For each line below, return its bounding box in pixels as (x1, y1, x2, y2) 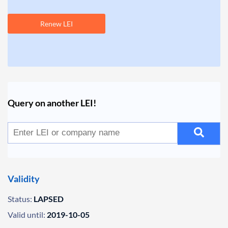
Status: (8, 194, 32, 204)
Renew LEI (40, 19, 73, 28)
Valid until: (8, 210, 45, 219)
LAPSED (34, 194, 64, 204)
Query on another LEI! (8, 97, 96, 108)
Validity (8, 173, 40, 184)
